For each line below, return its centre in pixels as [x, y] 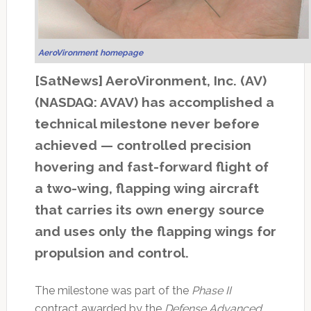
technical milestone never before [147, 123]
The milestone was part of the [113, 290]
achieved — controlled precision [143, 145]
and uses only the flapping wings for [155, 231]
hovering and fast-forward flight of [151, 166]
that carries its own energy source [149, 209]
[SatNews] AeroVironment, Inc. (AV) [150, 80]
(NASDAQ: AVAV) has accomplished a [154, 102]
